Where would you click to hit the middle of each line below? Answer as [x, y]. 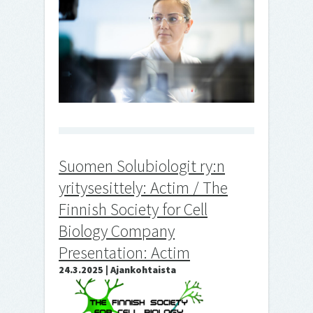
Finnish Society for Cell [133, 210]
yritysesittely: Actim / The [143, 188]
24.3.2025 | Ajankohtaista [117, 270]
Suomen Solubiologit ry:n [142, 166]
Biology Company [117, 231]
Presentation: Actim [124, 253]
